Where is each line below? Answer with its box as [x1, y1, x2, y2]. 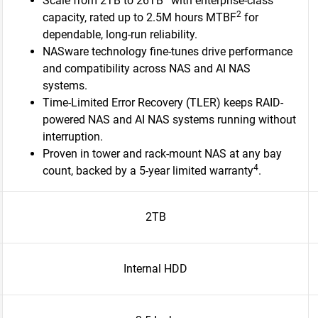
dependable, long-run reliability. [43, 28, 197, 41]
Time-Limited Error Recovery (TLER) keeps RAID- [43, 96, 283, 109]
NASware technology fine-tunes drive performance [43, 45, 292, 58]
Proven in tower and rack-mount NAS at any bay [43, 147, 282, 160]
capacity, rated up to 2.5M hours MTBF [43, 11, 236, 24]
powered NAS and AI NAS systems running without [43, 113, 296, 126]
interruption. [43, 130, 103, 143]
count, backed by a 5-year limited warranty [43, 164, 253, 177]
